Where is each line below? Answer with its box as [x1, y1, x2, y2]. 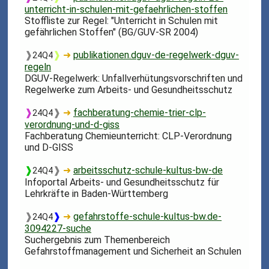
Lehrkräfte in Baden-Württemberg [25, 187, 169, 199]
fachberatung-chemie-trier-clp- [73, 106, 207, 118]
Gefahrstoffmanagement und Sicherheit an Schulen [25, 245, 242, 257]
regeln [25, 61, 52, 73]
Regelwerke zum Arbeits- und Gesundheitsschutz [25, 83, 233, 95]
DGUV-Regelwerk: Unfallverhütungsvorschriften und [25, 72, 243, 84]
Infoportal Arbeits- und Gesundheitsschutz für [25, 176, 220, 188]
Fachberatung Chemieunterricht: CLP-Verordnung [25, 130, 232, 142]
